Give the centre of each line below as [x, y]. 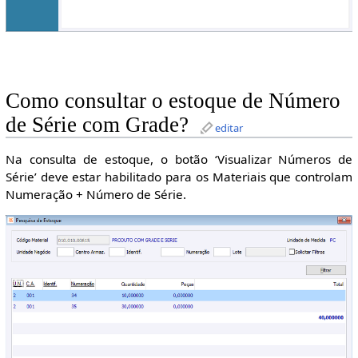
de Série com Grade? [97, 124]
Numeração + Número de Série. [95, 194]
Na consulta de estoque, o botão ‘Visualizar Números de [179, 159]
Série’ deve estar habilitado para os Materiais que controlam [179, 176]
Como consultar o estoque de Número [173, 100]
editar [229, 127]
